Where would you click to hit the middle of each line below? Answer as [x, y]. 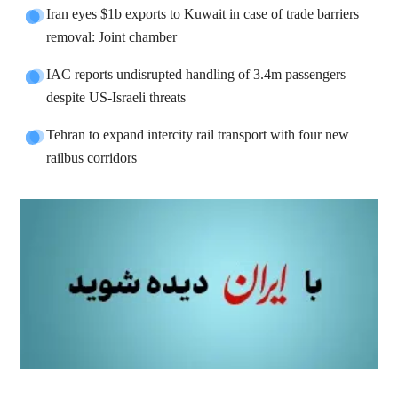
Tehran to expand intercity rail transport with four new [198, 136]
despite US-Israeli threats [116, 99]
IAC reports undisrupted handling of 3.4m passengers [196, 76]
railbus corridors [92, 159]
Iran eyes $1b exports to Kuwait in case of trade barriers [203, 15]
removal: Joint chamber [112, 38]
